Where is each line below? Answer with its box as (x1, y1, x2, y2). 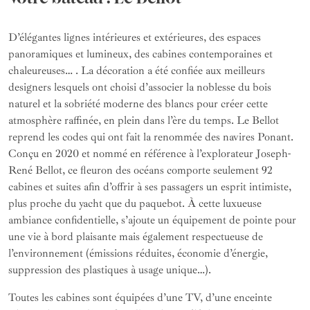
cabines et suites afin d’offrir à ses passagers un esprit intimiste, (8, 180, 291, 194)
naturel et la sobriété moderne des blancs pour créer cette (8, 97, 268, 111)
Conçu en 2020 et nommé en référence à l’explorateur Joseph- (8, 147, 291, 161)
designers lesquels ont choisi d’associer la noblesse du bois (8, 80, 271, 95)
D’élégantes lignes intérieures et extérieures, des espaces (8, 30, 261, 45)
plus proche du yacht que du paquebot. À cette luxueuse (8, 197, 262, 211)
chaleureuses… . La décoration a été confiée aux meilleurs (8, 64, 265, 78)
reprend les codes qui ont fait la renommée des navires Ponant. (8, 130, 293, 145)
